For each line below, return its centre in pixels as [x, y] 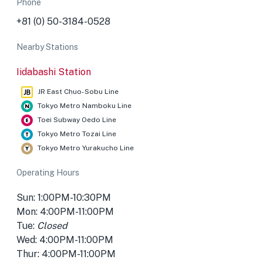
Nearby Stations [47, 47]
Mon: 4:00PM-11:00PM [65, 212]
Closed [52, 226]
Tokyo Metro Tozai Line [77, 134]
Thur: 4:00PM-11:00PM [66, 254]
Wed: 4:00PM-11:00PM [65, 240]
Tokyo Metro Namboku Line [85, 106]
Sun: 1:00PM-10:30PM [64, 198]
